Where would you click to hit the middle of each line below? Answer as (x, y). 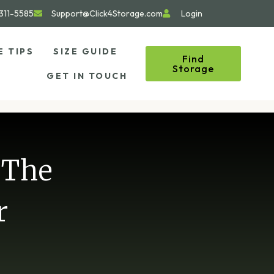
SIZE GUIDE (86, 51)
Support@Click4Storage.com (107, 13)
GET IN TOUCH (87, 76)
